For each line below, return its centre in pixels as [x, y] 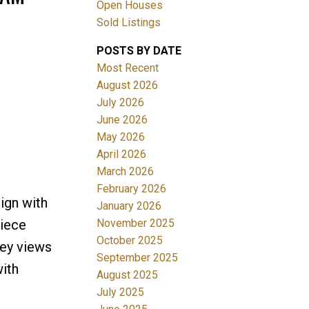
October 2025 [130, 240]
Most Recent [128, 68]
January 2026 [129, 206]
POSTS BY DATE [139, 50]
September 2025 [138, 257]
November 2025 [136, 223]
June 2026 [122, 119]
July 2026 [121, 102]
